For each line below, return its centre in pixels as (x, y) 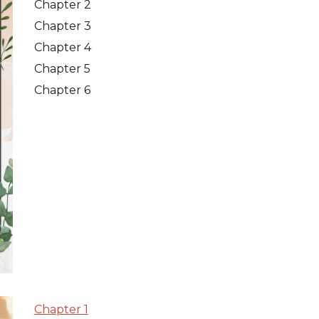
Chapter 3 (62, 26)
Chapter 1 (61, 309)
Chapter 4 (62, 47)
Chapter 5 (62, 69)
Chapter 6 (63, 90)
